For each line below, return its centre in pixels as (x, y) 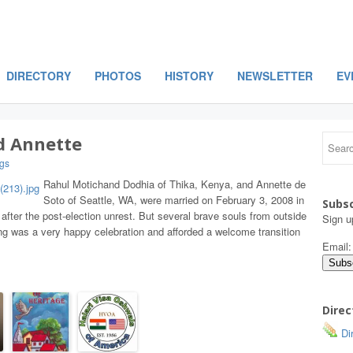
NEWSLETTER (275, 76)
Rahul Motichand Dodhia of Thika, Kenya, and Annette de (175, 184)
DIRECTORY (39, 76)
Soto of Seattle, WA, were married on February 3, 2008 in (174, 200)
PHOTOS (118, 76)
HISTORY (189, 76)
